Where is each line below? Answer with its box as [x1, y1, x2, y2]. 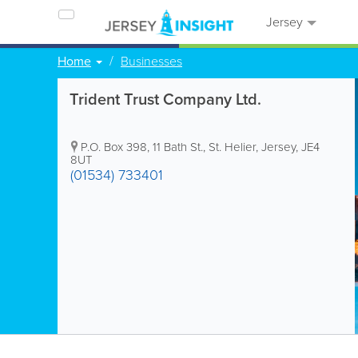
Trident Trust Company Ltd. [70, 87, 261, 111]
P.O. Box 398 [81, 138, 147, 156]
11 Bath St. [153, 138, 203, 156]
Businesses [121, 52, 182, 70]
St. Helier [209, 138, 256, 156]
